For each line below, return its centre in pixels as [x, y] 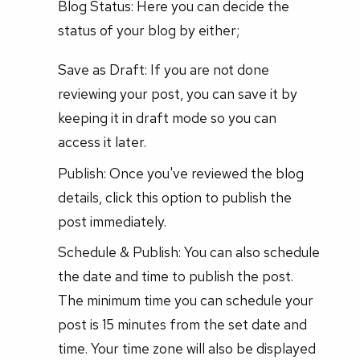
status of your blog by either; [148, 30]
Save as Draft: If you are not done [163, 69]
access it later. [102, 141]
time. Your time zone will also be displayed [186, 349]
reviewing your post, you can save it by [177, 93]
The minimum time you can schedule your [185, 301]
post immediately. [112, 221]
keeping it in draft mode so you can [167, 117]
